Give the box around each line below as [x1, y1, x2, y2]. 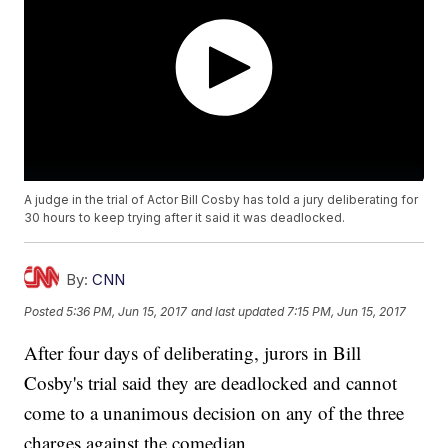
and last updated [191, 303, 285, 319]
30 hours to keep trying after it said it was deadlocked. [24, 210, 346, 226]
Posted [24, 303, 67, 319]
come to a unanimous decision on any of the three [24, 400, 405, 426]
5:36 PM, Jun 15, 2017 [66, 303, 188, 319]
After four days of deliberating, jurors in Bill [24, 340, 362, 366]
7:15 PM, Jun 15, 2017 [287, 303, 407, 319]
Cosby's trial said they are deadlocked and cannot [24, 370, 398, 396]
